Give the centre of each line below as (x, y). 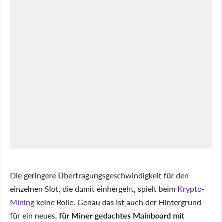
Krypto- (191, 188)
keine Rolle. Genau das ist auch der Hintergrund (118, 202)
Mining (22, 202)
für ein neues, (34, 215)
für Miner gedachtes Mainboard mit (122, 215)
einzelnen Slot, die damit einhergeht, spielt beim (94, 188)
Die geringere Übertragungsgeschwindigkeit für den (99, 175)
